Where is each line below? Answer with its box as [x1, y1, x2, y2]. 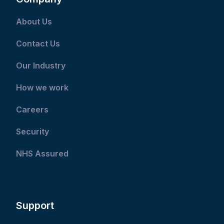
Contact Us [16, 38, 62, 49]
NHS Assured [16, 148, 71, 159]
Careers [16, 104, 49, 115]
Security [16, 126, 49, 137]
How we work [16, 82, 69, 93]
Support [16, 199, 54, 212]
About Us [16, 16, 52, 27]
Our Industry [16, 60, 66, 71]
